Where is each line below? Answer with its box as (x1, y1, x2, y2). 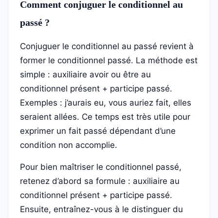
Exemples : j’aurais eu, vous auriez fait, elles (20, 98, 191, 108)
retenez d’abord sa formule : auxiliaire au (20, 176, 180, 186)
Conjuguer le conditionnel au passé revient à (20, 41, 194, 52)
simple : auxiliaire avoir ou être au (20, 70, 151, 80)
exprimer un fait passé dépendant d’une (20, 126, 176, 136)
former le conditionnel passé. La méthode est (20, 55, 198, 66)
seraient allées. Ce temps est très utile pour (20, 112, 190, 122)
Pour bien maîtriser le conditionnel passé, (20, 162, 182, 172)
